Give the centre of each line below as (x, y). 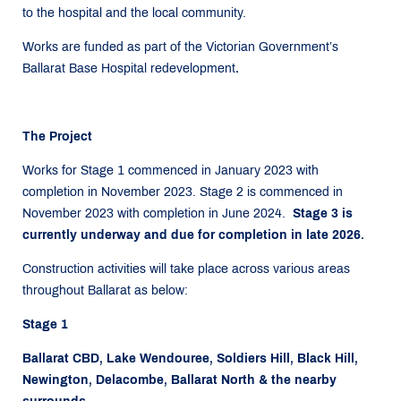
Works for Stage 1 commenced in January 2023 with (171, 171)
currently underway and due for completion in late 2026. (193, 235)
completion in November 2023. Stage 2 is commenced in (183, 192)
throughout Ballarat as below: (105, 290)
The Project (57, 137)
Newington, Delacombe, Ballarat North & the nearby (179, 380)
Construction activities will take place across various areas (186, 269)
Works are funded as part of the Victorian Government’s (180, 47)
